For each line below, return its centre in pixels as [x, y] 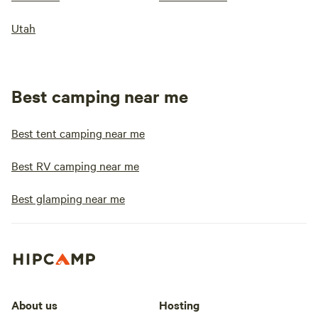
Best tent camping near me [78, 133]
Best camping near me [100, 96]
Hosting [179, 304]
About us [34, 304]
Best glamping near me [68, 198]
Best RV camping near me [75, 165]
